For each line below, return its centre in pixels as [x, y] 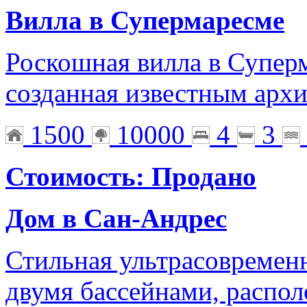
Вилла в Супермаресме [145, 21]
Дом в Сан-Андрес [116, 219]
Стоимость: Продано [131, 177]
